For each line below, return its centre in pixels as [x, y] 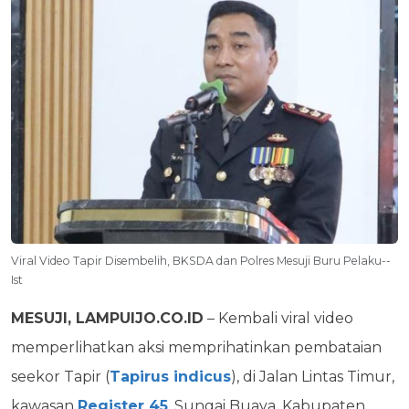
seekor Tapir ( [60, 376]
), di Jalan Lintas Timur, [313, 376]
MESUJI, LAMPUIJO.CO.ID [107, 318]
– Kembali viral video [278, 318]
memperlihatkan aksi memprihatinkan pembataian [196, 347]
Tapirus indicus [170, 376]
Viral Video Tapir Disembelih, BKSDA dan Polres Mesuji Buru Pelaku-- [201, 260]
